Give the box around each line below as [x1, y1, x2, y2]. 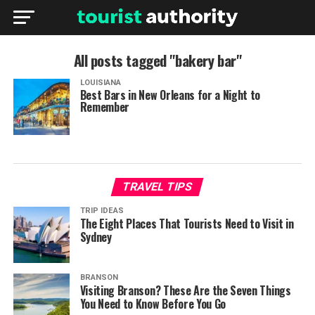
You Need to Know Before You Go [79, 295, 226, 312]
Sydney [79, 229, 112, 245]
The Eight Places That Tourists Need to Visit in [79, 215, 294, 232]
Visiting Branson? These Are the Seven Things [79, 282, 291, 299]
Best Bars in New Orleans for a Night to [79, 86, 261, 103]
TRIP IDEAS [79, 206, 124, 215]
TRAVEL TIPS [121, 180, 195, 193]
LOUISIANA [79, 78, 121, 87]
